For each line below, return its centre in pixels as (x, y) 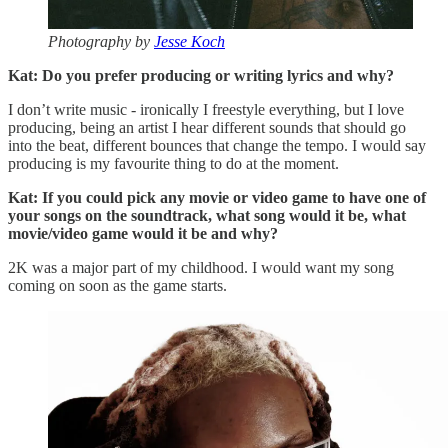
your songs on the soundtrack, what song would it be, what (207, 215)
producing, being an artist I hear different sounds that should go (207, 127)
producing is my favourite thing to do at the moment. (175, 163)
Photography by (101, 41)
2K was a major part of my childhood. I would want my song (201, 267)
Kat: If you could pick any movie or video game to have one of (217, 197)
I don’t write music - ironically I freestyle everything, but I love (206, 109)
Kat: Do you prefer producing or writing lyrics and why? (201, 75)
